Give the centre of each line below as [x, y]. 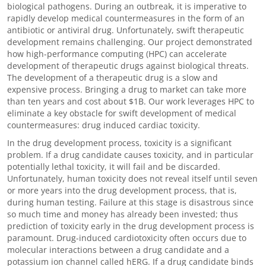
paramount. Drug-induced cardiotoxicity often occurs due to [127, 238]
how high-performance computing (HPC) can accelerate [117, 54]
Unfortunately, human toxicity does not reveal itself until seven [132, 178]
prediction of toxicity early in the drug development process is [131, 226]
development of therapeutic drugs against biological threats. [128, 66]
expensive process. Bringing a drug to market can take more [127, 89]
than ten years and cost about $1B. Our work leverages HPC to [131, 101]
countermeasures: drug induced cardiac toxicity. [104, 125]
